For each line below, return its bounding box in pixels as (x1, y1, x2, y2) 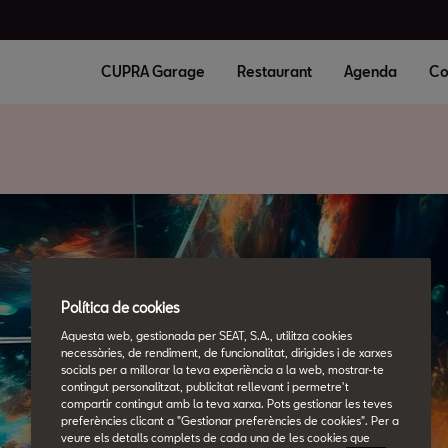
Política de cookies (61, 298, 180, 316)
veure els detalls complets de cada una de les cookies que (61, 430, 370, 444)
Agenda (344, 63, 397, 80)
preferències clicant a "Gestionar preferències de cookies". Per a (61, 413, 399, 427)
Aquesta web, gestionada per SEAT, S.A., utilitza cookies (61, 328, 352, 342)
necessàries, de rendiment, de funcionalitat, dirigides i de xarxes (61, 345, 392, 359)
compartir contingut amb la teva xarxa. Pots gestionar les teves (61, 396, 392, 410)
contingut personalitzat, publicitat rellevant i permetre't (61, 379, 349, 393)
